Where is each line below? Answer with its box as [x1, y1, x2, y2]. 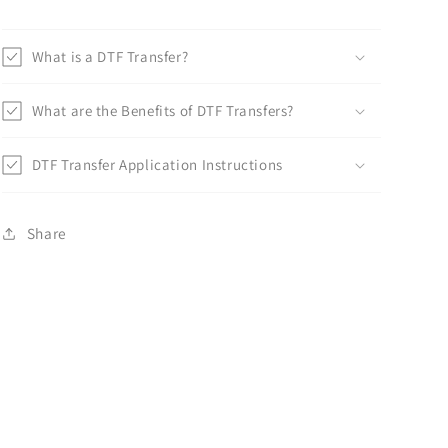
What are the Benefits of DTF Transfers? [31, 100, 294, 120]
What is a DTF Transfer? [31, 46, 189, 66]
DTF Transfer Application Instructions [31, 154, 283, 174]
